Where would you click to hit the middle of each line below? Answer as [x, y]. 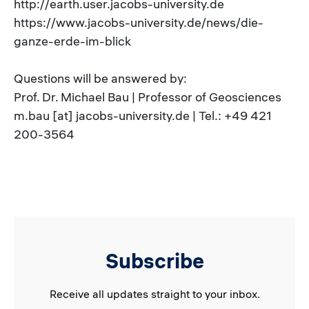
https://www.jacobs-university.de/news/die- [139, 22]
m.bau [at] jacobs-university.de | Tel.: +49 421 [143, 115]
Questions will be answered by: [100, 78]
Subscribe [154, 261]
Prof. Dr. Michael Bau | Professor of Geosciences [148, 97]
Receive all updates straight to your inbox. [154, 293]
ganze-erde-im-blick [72, 41]
